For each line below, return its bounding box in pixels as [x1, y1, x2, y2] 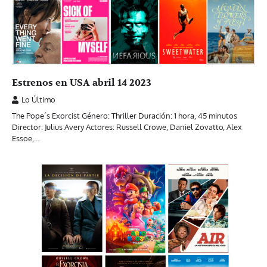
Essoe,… [12, 133, 39, 143]
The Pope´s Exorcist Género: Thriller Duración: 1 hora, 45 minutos [12, 110, 237, 120]
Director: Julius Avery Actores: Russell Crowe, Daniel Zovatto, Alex [12, 122, 242, 132]
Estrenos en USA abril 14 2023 [12, 76, 151, 89]
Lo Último [21, 94, 55, 104]
